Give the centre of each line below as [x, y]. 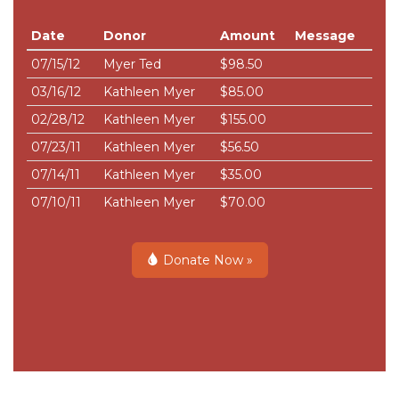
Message [325, 36]
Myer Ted [132, 64]
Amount [248, 36]
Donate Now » [206, 260]
